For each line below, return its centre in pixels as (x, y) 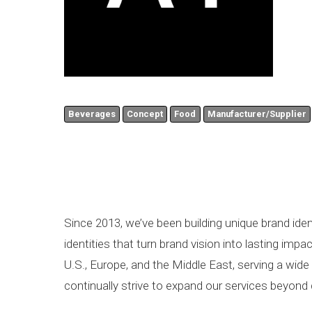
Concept (145, 114)
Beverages (92, 114)
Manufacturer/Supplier (257, 114)
